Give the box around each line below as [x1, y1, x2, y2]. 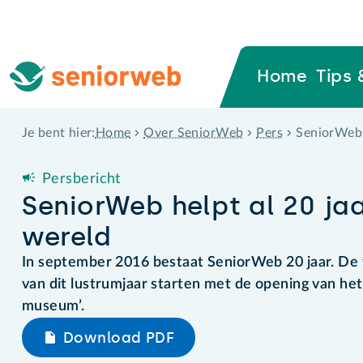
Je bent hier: [21, 126, 96, 140]
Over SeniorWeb [143, 126, 244, 139]
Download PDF [63, 328, 175, 347]
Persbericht [42, 171, 121, 186]
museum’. [21, 298, 85, 314]
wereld [21, 220, 112, 252]
